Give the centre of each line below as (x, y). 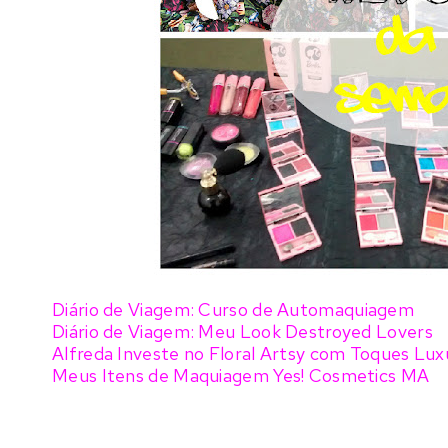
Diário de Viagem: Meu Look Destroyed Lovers (242, 331)
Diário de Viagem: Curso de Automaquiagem (235, 309)
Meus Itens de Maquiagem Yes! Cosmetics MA (241, 375)
